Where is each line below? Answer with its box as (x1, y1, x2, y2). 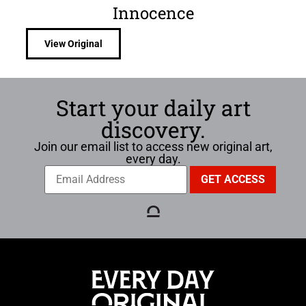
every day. (125, 152, 181, 167)
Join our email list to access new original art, (33, 139, 273, 154)
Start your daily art (55, 93, 251, 123)
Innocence (112, 2, 194, 25)
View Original (44, 38, 102, 50)
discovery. (100, 115, 206, 145)
